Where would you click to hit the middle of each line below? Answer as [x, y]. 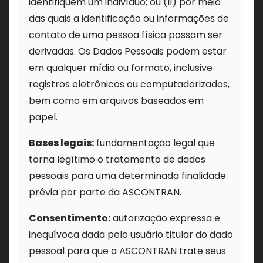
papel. [43, 117]
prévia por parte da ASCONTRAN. [105, 192]
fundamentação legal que [154, 143]
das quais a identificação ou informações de [129, 18]
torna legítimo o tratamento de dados [117, 159]
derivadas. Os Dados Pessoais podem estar [128, 51]
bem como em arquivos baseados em [116, 101]
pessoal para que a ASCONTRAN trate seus [127, 251]
